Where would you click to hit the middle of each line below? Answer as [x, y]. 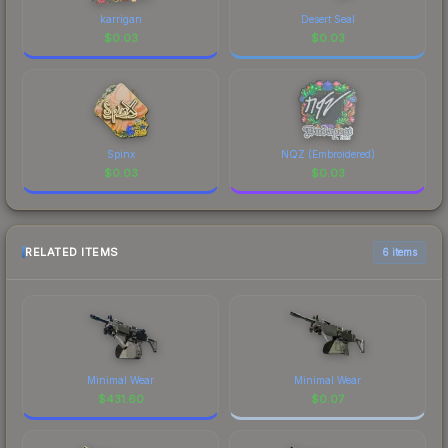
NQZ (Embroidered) [327, 153]
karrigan [120, 18]
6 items [399, 251]
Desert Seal [327, 18]
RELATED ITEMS [72, 252]
